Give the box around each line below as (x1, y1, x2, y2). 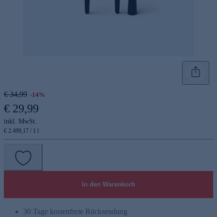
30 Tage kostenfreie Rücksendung (23, 207, 127, 216)
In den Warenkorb (82, 180, 135, 188)
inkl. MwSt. (4, 117, 37, 125)
